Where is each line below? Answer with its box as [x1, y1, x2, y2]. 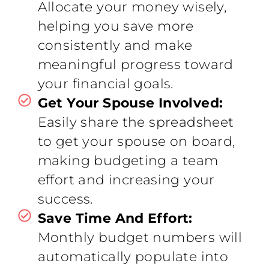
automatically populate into [37, 249, 229, 265]
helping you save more [37, 18, 194, 34]
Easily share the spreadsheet [37, 114, 234, 130]
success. [37, 191, 93, 207]
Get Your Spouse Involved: [37, 95, 223, 111]
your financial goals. [37, 76, 174, 92]
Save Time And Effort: [37, 210, 193, 226]
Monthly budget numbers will [37, 229, 243, 246]
